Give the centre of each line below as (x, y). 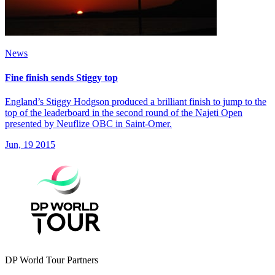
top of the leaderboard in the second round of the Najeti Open (124, 112)
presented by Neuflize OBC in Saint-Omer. (88, 123)
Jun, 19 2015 (30, 144)
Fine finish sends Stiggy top (61, 77)
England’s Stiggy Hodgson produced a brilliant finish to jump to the (136, 101)
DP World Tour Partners (52, 260)
